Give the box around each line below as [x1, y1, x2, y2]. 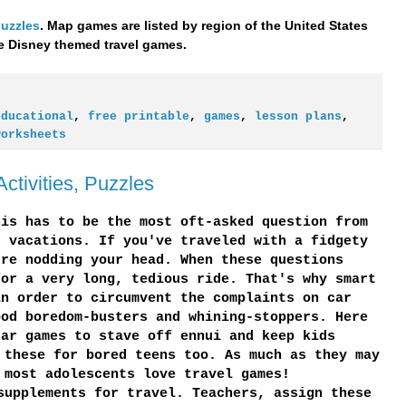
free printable [87, 111, 189, 124]
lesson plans [254, 111, 342, 124]
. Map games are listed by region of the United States [39, 17, 368, 33]
